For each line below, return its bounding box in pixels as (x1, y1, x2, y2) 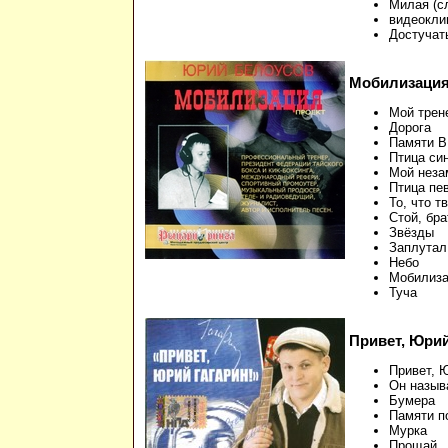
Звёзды (389, 225, 434, 241)
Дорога (389, 120, 431, 136)
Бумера (389, 393, 435, 409)
